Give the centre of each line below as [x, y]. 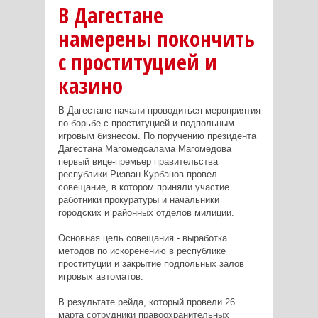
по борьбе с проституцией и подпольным [146, 123]
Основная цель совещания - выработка [142, 238]
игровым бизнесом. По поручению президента [157, 136]
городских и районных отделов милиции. [146, 212]
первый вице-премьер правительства [138, 161]
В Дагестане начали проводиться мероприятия [159, 110]
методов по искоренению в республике [142, 251]
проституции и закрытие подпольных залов [151, 263]
